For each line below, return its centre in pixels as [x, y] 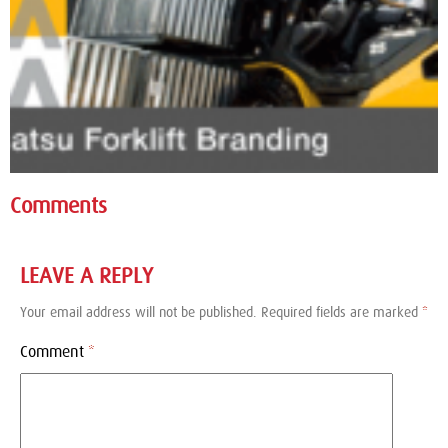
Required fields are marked [341, 313]
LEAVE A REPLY [86, 276]
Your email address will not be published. [138, 313]
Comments [58, 206]
